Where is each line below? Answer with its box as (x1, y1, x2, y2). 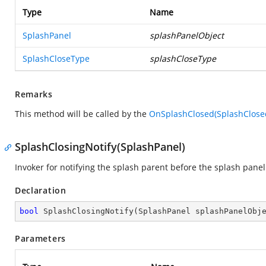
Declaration (15, 185, 66, 196)
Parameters (15, 233, 66, 244)
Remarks (15, 88, 53, 100)
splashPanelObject (150, 30, 224, 41)
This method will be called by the (15, 108, 149, 119)
